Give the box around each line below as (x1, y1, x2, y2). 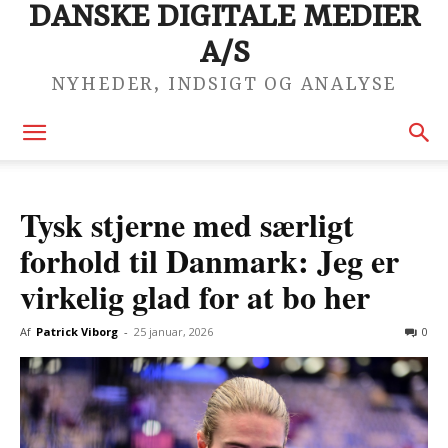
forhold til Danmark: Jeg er (20, 237, 399, 284)
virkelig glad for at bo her (20, 273, 370, 320)
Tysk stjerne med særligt (20, 201, 354, 248)
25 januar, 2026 (134, 324, 213, 339)
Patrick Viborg (36, 324, 118, 339)
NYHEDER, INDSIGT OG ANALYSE (50, 74, 398, 96)
